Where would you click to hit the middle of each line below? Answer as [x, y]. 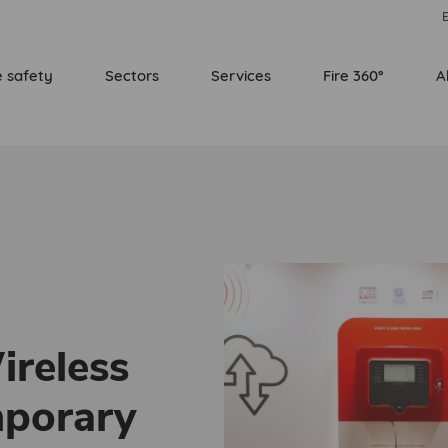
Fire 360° [353, 75]
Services [241, 75]
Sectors [132, 75]
